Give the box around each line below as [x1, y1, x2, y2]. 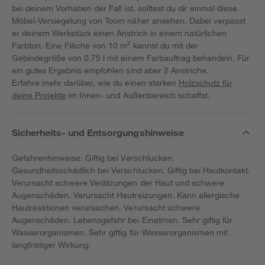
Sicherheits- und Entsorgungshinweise [12, 127, 184, 138]
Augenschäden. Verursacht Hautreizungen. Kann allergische [12, 190, 240, 200]
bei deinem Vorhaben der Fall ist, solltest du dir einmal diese [12, 3, 238, 13]
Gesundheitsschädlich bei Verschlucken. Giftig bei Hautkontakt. [12, 165, 251, 175]
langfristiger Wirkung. [12, 240, 92, 250]
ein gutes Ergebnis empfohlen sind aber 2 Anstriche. [12, 65, 209, 75]
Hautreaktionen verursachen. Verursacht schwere [12, 202, 200, 212]
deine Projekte [12, 90, 66, 100]
